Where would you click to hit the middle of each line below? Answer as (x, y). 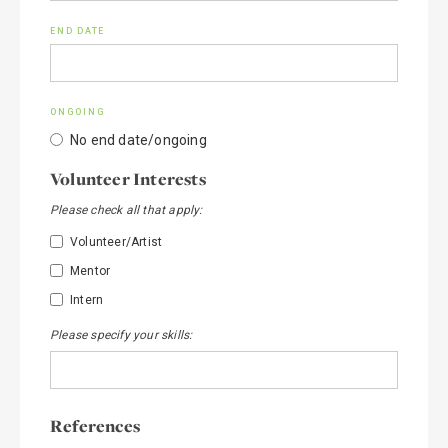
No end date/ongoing (138, 140)
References (95, 426)
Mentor (90, 271)
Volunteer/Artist (116, 242)
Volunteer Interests (128, 179)
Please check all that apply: (126, 210)
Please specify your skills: (121, 335)
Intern (87, 300)
